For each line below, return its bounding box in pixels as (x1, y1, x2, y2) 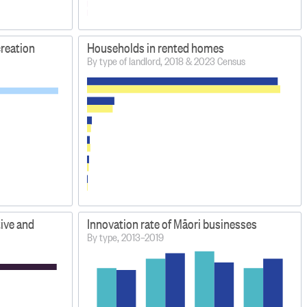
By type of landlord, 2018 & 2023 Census (87, 53, 245, 69)
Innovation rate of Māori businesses (87, 215, 258, 233)
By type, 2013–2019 (87, 230, 164, 245)
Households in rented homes (87, 39, 225, 57)
